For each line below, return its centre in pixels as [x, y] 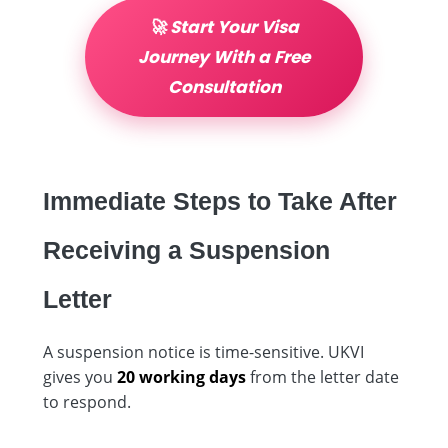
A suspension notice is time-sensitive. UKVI [203, 351]
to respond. [87, 401]
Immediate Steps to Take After [220, 200]
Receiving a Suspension [186, 249]
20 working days [181, 376]
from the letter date [322, 376]
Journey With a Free [224, 56]
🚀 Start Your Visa [224, 26]
